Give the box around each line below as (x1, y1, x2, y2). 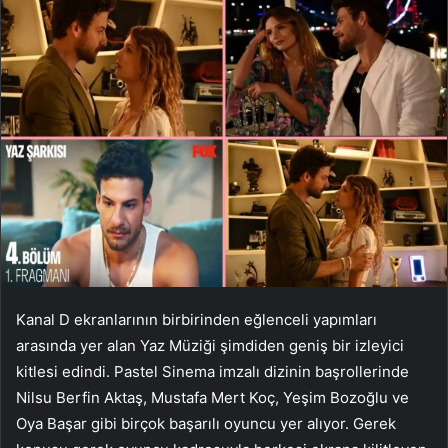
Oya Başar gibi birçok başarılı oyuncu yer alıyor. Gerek (16, 413, 396, 433)
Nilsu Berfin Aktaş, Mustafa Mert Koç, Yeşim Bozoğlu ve (16, 387, 409, 407)
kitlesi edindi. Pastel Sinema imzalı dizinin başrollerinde (16, 361, 409, 381)
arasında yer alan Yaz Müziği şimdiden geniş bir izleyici (16, 335, 404, 355)
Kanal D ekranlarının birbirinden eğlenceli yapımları (16, 309, 377, 329)
